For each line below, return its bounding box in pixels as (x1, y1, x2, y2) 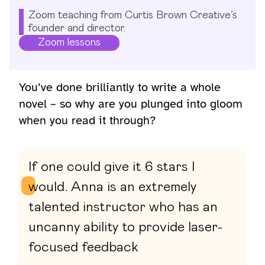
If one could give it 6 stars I (28, 160, 195, 174)
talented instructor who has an (28, 201, 218, 214)
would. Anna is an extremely (28, 180, 196, 194)
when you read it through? (19, 113, 156, 128)
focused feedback (28, 241, 138, 254)
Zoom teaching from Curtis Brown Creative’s (28, 10, 237, 21)
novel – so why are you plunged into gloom (19, 96, 243, 111)
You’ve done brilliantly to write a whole (19, 80, 221, 95)
